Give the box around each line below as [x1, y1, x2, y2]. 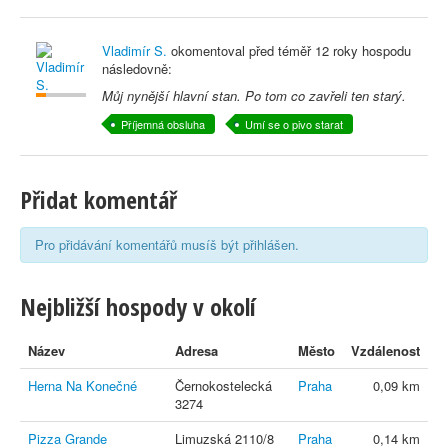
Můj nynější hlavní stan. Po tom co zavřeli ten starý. [102, 85, 406, 105]
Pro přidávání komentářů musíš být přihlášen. [35, 235, 299, 254]
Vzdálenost [351, 341, 420, 360]
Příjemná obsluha [121, 115, 205, 132]
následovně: [102, 58, 172, 78]
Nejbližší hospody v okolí [20, 290, 256, 323]
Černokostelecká [175, 376, 272, 395]
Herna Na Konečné [28, 376, 137, 395]
